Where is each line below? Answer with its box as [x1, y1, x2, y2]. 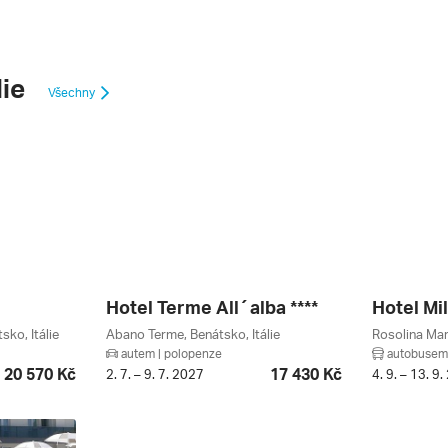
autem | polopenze [118, 345, 223, 361]
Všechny [48, 84, 98, 100]
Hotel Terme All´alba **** [106, 295, 319, 318]
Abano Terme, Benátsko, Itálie [106, 325, 281, 342]
